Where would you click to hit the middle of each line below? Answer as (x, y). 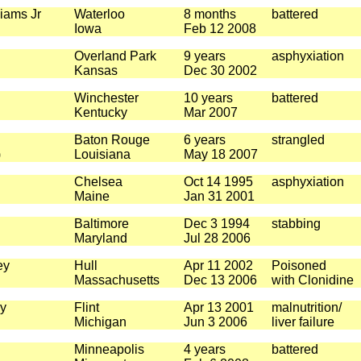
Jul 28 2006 (217, 238)
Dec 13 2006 (220, 280)
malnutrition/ (306, 307)
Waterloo (99, 14)
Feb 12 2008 (220, 29)
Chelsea (98, 182)
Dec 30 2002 (220, 71)
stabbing (296, 224)
